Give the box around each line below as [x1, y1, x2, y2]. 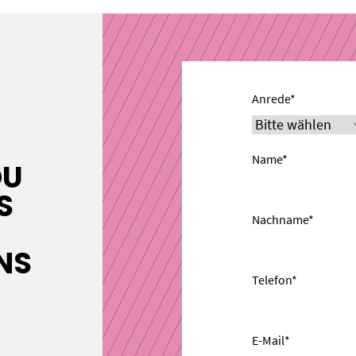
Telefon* [252, 272, 298, 288]
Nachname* [252, 211, 315, 228]
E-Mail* [252, 332, 291, 349]
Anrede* [252, 91, 296, 107]
